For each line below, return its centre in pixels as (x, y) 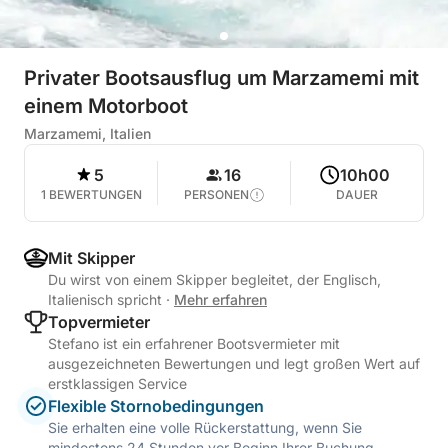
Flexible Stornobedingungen (156, 406)
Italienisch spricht (107, 299)
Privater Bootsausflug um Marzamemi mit (221, 78)
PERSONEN (216, 194)
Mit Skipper (91, 258)
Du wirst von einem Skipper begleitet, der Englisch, (214, 279)
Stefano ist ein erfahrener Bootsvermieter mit (194, 343)
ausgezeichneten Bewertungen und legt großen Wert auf (234, 363)
